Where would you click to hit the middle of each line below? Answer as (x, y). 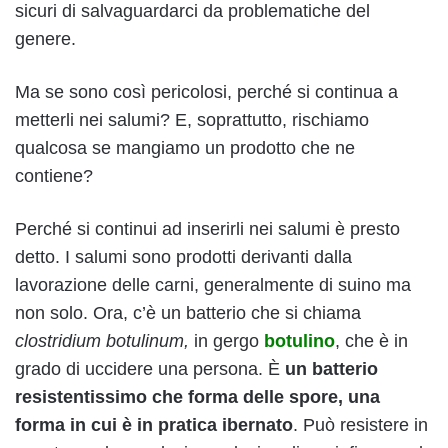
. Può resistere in (360, 425)
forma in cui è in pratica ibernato (154, 425)
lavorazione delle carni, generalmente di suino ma (213, 285)
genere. (45, 39)
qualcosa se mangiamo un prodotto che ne (185, 148)
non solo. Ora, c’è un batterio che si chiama (188, 313)
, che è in (371, 341)
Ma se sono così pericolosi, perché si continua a (206, 92)
